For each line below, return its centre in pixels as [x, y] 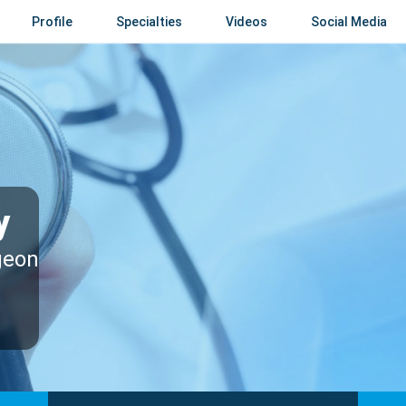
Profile [52, 22]
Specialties [149, 22]
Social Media [349, 22]
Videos [246, 22]
